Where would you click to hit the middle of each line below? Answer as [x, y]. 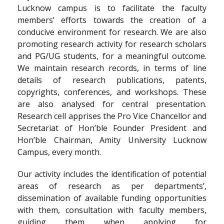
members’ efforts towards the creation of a [112, 20]
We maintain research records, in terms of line [112, 68]
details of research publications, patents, [112, 80]
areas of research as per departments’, [112, 186]
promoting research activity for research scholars [112, 44]
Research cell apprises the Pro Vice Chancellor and [112, 116]
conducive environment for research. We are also [112, 32]
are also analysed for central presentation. [112, 104]
